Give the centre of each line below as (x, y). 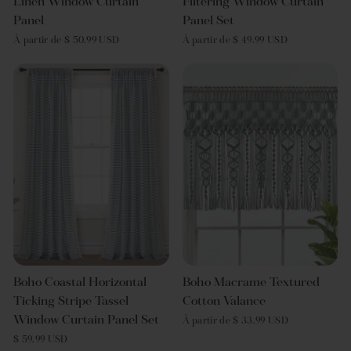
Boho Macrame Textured (251, 282)
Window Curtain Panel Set (86, 320)
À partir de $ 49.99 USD (235, 40)
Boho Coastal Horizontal (80, 282)
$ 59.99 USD (41, 340)
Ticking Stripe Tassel (71, 301)
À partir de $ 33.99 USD (235, 321)
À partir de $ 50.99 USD (67, 40)
